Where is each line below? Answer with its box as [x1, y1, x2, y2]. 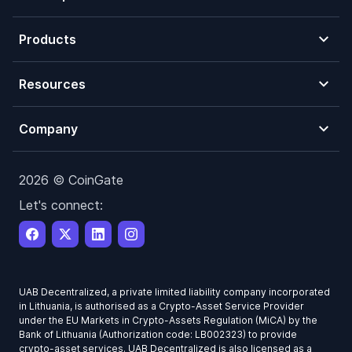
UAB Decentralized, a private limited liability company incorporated [19, 286, 330, 298]
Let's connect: [19, 197, 103, 213]
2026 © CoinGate [19, 172, 123, 188]
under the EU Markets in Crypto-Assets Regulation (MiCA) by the [19, 314, 317, 326]
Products [19, 31, 76, 47]
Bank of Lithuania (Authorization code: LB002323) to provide [19, 328, 297, 340]
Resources [19, 76, 86, 92]
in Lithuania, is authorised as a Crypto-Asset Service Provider [19, 300, 304, 312]
